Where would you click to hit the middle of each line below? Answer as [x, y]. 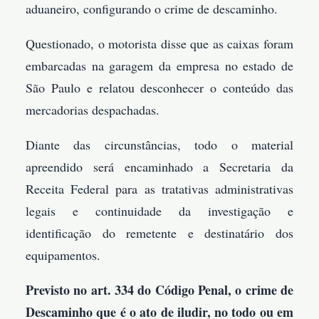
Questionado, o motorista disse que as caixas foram [159, 44]
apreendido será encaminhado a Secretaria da [159, 167]
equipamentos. [63, 255]
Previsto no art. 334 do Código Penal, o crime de [159, 290]
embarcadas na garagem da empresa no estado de [159, 66]
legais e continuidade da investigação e [159, 211]
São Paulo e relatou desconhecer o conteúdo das [159, 88]
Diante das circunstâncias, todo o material [159, 145]
